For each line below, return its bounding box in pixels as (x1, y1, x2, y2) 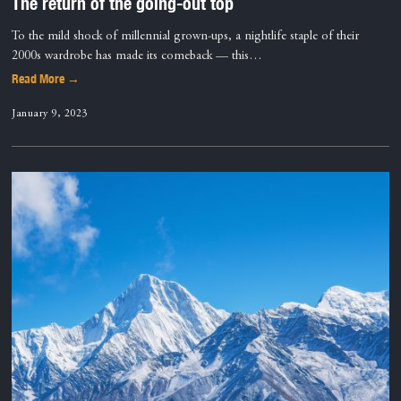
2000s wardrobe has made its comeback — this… (12, 50, 263, 64)
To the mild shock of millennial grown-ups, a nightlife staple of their (12, 30, 360, 44)
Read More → (12, 71, 81, 88)
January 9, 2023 (12, 107, 88, 119)
